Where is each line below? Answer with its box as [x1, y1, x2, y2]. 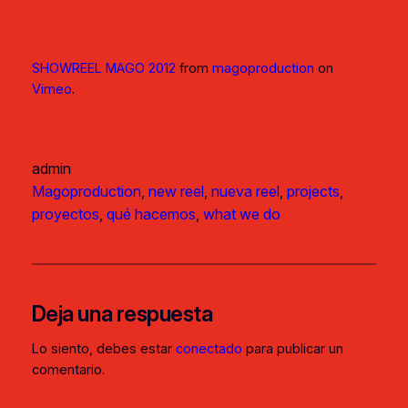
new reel [148, 181, 204, 200]
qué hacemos [106, 204, 196, 223]
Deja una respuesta [31, 300, 213, 327]
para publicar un [241, 341, 343, 358]
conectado [175, 341, 242, 358]
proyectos [31, 204, 99, 223]
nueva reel [210, 181, 280, 200]
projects [286, 181, 340, 200]
